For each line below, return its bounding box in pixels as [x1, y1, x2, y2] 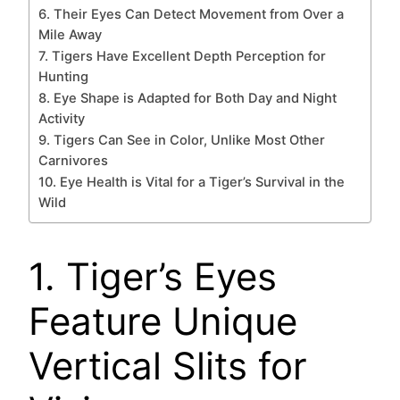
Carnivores [38, 152, 108, 169]
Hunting [38, 68, 88, 85]
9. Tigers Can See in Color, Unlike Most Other [38, 131, 325, 148]
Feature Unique [29, 297, 297, 344]
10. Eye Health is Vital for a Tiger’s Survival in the [38, 173, 345, 190]
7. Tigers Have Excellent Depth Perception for [38, 47, 326, 64]
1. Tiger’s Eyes [29, 253, 277, 299]
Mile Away [38, 26, 102, 43]
